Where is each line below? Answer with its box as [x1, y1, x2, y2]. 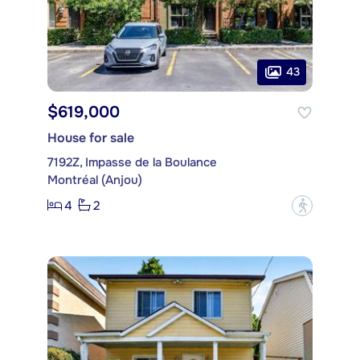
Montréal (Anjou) [47, 171, 142, 188]
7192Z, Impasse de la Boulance [47, 153, 217, 170]
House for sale [47, 129, 134, 146]
